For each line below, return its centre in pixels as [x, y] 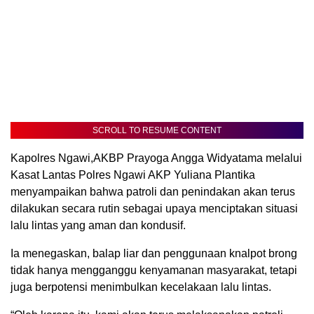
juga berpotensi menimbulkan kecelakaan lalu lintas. [141, 287]
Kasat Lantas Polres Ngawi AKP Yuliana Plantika [133, 175]
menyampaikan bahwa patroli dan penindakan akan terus [153, 192]
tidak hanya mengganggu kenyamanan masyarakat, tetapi [154, 271]
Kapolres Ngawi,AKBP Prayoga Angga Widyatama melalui [156, 158]
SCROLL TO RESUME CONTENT [157, 131]
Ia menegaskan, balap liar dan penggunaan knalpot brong [154, 254]
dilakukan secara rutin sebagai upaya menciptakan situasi [154, 209]
